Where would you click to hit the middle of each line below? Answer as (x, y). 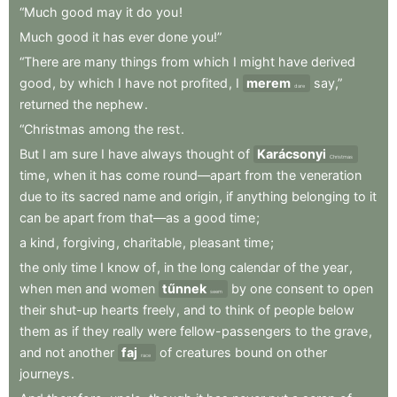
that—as (155, 217)
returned (44, 104)
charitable (152, 242)
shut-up (74, 309)
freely (159, 309)
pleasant (215, 242)
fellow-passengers (236, 331)
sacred (99, 196)
